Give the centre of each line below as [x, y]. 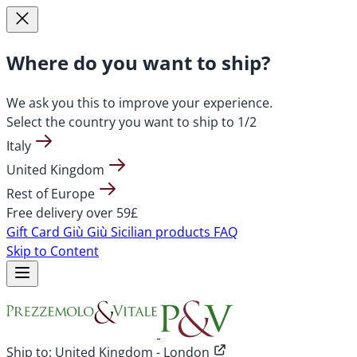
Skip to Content [53, 251]
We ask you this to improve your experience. [139, 102]
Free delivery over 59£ [72, 212]
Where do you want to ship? [138, 62]
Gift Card [35, 231]
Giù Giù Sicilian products [138, 231]
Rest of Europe [51, 193]
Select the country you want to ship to [120, 122]
